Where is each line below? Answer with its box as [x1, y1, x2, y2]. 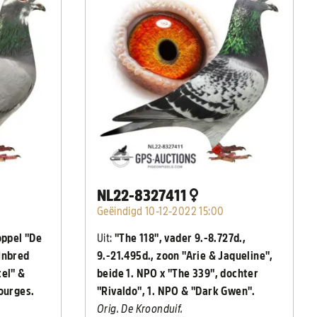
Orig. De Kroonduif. [97, 304, 183, 315]
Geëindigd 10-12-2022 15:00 [97, 206, 224, 217]
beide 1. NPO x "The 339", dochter [97, 268, 259, 279]
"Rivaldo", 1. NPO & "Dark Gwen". [97, 286, 255, 297]
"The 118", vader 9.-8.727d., [115, 233, 246, 244]
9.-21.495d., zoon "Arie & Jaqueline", [97, 250, 273, 262]
